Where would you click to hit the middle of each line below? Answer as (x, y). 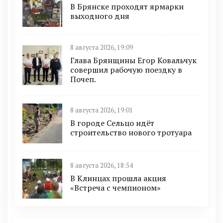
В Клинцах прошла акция (118, 178)
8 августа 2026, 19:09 (102, 47)
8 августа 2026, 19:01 (102, 111)
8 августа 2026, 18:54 (102, 166)
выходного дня (100, 16)
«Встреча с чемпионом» (115, 188)
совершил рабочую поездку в (126, 69)
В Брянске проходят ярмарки (127, 7)
